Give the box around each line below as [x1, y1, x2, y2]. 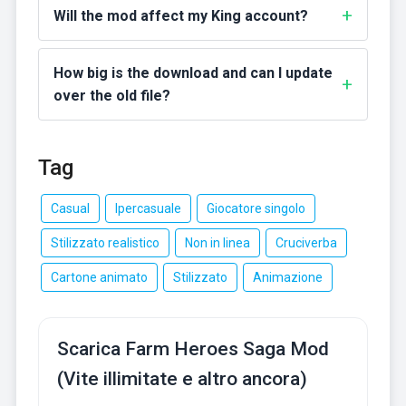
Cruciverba [275, 236, 337, 251]
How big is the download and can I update [53, 64, 333, 82]
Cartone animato [50, 270, 148, 285]
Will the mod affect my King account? [53, 7, 308, 25]
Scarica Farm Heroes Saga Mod [56, 338, 329, 361]
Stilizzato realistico [50, 236, 159, 251]
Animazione [252, 270, 323, 285]
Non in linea [184, 236, 250, 251]
